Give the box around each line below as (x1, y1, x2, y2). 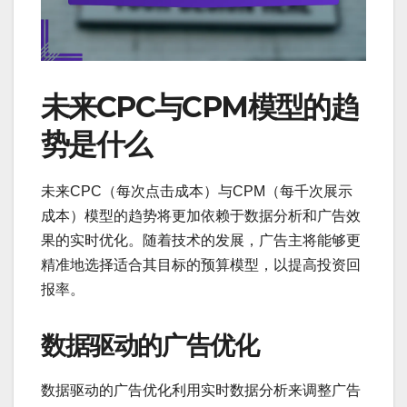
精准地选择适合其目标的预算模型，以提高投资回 (41, 256, 361, 273)
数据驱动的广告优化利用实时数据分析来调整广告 (41, 382, 361, 398)
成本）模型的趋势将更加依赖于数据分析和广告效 (41, 207, 361, 223)
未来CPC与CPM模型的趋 (41, 88, 359, 124)
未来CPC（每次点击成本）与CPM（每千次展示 (41, 183, 352, 199)
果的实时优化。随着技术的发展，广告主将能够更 (41, 232, 361, 248)
